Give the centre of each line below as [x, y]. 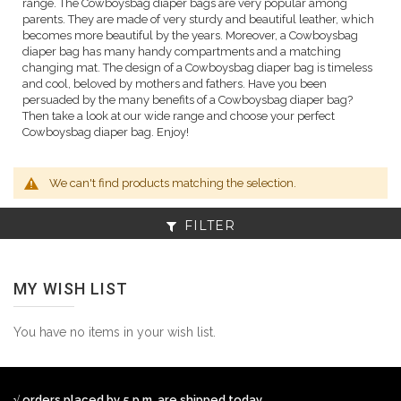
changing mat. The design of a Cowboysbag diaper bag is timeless [197, 68]
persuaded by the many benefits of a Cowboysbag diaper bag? [188, 100]
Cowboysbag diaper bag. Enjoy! [106, 132]
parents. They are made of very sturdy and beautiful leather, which [198, 19]
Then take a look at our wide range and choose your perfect [179, 116]
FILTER [209, 226]
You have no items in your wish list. [115, 332]
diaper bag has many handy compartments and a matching [182, 51]
